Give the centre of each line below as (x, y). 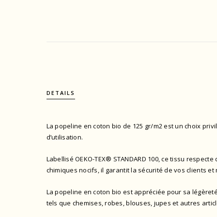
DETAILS (61, 93)
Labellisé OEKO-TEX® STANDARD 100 (102, 159)
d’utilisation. (65, 137)
